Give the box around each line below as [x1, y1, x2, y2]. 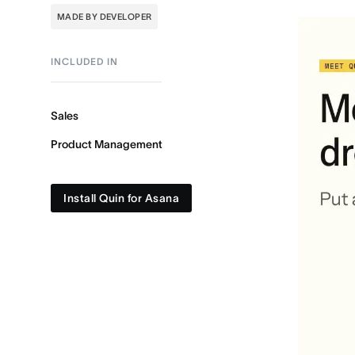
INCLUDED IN [51, 56, 118, 67]
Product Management [51, 138, 162, 151]
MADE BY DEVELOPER [57, 12, 152, 21]
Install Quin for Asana [63, 192, 179, 204]
